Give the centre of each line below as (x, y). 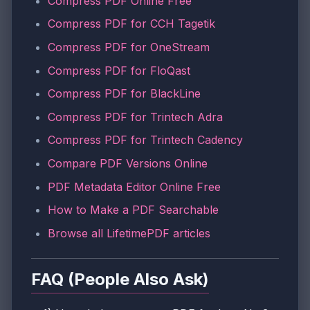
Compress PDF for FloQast (119, 70)
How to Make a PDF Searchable (133, 210)
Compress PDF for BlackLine (124, 94)
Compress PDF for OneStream (129, 47)
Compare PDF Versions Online (128, 163)
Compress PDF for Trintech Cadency (145, 140)
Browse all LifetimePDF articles (129, 233)
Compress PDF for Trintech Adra (135, 117)
